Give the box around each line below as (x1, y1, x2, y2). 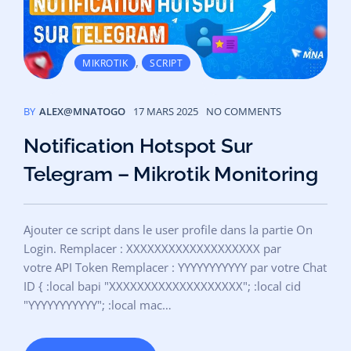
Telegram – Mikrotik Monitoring (24, 162, 318, 186)
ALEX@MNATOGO (39, 104, 125, 119)
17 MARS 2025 (133, 104, 198, 119)
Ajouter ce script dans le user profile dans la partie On (24, 222, 313, 238)
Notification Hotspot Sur (24, 134, 252, 158)
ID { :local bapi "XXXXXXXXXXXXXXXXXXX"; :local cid (24, 278, 301, 295)
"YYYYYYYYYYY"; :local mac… (24, 297, 172, 313)
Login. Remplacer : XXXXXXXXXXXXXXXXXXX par (24, 241, 281, 257)
